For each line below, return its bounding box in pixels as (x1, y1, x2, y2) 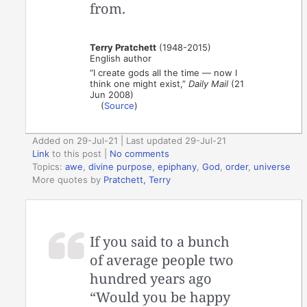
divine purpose (88, 160, 153, 172)
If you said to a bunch (90, 232, 230, 251)
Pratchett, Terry (103, 173, 171, 185)
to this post (49, 147, 102, 159)
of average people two (90, 251, 234, 270)
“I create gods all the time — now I (90, 66, 238, 78)
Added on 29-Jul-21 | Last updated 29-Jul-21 (32, 134, 227, 146)
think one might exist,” (90, 77, 189, 89)
